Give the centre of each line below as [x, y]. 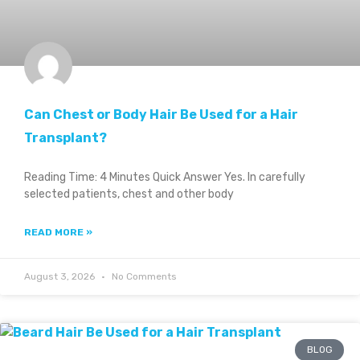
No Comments [143, 277]
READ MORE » [58, 233]
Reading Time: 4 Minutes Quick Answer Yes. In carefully [165, 178]
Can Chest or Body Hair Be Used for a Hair [161, 115]
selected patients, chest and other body [129, 194]
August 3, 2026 [61, 277]
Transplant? [65, 138]
